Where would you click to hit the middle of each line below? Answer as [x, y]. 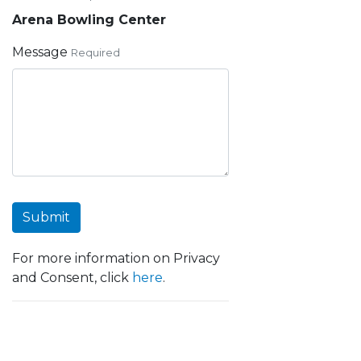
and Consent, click [72, 278]
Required [95, 53]
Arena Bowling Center [89, 20]
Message [40, 52]
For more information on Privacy [116, 258]
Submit [46, 217]
